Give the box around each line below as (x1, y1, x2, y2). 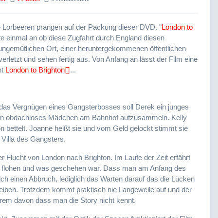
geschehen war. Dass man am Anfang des (51, 163, 186, 172)
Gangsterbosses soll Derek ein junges (68, 102, 189, 111)
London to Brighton (5, 65, 65, 74)
